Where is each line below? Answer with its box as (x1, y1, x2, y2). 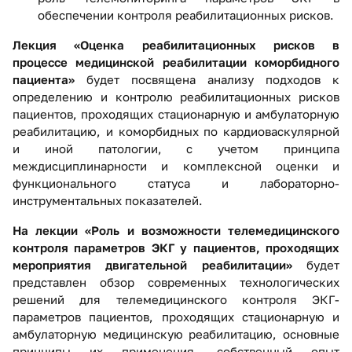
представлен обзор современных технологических (13, 275, 339, 290)
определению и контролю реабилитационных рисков (13, 90, 339, 104)
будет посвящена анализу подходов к (86, 72, 339, 87)
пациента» (13, 72, 86, 87)
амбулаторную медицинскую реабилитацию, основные (13, 327, 339, 342)
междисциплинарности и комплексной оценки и (13, 159, 339, 174)
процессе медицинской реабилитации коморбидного (13, 55, 339, 70)
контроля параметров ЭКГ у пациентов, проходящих (13, 240, 339, 255)
